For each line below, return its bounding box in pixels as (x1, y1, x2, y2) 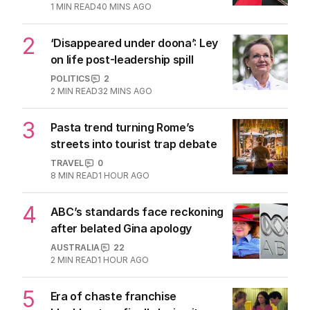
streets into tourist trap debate (50, 137, 217, 151)
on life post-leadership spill (50, 53, 194, 66)
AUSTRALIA (50, 242, 100, 253)
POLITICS (50, 73, 90, 84)
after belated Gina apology (50, 221, 192, 235)
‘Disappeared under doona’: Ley (50, 36, 218, 50)
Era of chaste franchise (50, 289, 177, 303)
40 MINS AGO (95, 1, 152, 12)
